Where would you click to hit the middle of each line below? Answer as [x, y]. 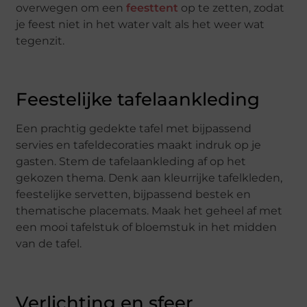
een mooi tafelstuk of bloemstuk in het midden [147, 228]
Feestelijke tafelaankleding [138, 100]
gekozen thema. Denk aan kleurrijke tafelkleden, [149, 178]
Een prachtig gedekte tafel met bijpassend [134, 129]
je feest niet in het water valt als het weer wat [140, 24]
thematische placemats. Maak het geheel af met [149, 211]
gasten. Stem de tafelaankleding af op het [131, 162]
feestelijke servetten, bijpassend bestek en [134, 195]
